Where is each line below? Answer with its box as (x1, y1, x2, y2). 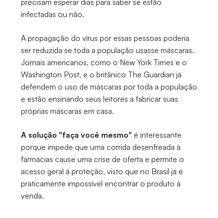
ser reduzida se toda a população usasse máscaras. (20, 45, 194, 55)
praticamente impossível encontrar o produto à (20, 179, 181, 189)
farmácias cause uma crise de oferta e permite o (20, 154, 184, 164)
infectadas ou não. (20, 9, 84, 19)
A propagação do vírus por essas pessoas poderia (20, 33, 189, 43)
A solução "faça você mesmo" (20, 130, 132, 140)
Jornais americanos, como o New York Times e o (20, 57, 187, 68)
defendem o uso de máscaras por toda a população (20, 82, 197, 92)
